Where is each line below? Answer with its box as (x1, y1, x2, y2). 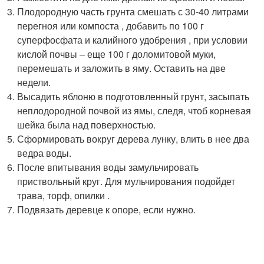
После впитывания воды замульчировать (17, 160, 199, 174)
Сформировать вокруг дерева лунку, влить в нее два (17, 131, 250, 146)
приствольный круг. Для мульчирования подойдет (17, 174, 236, 188)
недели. (17, 75, 51, 89)
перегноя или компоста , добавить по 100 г (17, 18, 204, 32)
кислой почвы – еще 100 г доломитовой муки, (17, 47, 216, 61)
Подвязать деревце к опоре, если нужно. (17, 202, 196, 216)
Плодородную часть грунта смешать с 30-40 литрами (17, 4, 249, 18)
